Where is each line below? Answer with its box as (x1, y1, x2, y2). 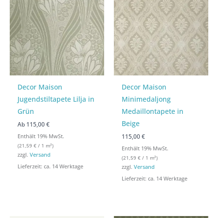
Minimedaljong (122, 94, 171, 104)
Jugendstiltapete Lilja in (18, 94, 95, 104)
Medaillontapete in (122, 107, 184, 116)
